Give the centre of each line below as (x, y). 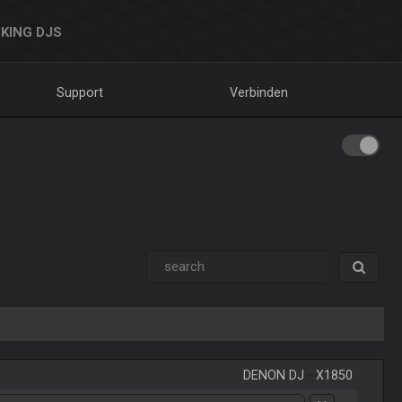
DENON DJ (274, 376)
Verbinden (259, 92)
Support (80, 92)
